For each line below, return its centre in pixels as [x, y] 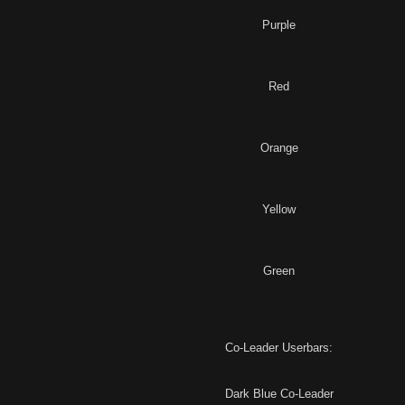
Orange [279, 148]
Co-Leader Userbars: [279, 348]
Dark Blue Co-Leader [279, 394]
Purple [279, 25]
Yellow [279, 210]
